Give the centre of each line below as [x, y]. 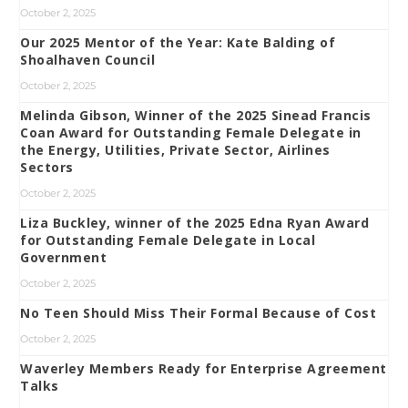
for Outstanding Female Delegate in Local [168, 240]
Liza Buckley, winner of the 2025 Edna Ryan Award [195, 222]
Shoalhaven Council [88, 59]
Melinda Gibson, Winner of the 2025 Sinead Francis [196, 115]
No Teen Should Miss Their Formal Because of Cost [199, 312]
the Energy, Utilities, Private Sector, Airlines [175, 149]
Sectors [47, 167]
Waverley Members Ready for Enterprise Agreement [204, 368]
